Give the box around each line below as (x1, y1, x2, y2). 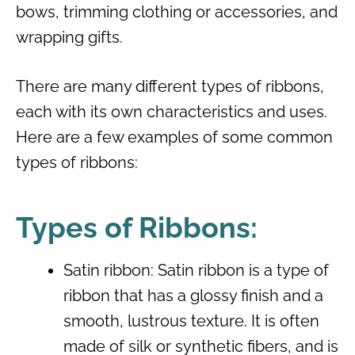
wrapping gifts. (16, 27, 123, 47)
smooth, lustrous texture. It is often (63, 311, 319, 330)
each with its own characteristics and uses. (16, 101, 327, 121)
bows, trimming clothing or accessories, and (16, 2, 338, 21)
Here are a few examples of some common (16, 127, 333, 147)
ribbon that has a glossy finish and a (63, 285, 323, 305)
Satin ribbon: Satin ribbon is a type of (63, 260, 329, 280)
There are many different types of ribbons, (16, 76, 324, 96)
